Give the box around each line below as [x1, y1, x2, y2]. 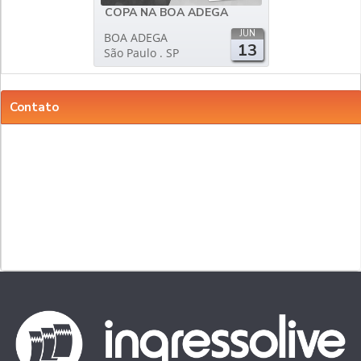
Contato [10, 99, 59, 115]
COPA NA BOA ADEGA [105, 5, 228, 20]
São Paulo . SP [104, 45, 179, 60]
